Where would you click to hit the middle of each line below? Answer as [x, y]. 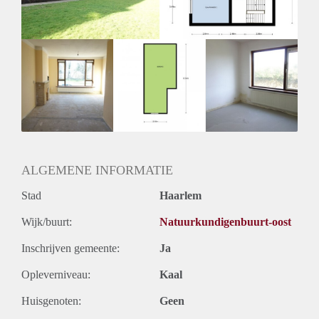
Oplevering [47, 8]
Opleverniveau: [56, 274]
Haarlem [181, 195]
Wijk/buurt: [47, 221]
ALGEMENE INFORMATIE [97, 170]
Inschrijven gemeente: [70, 248]
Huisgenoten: [51, 300]
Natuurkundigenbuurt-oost [225, 221]
